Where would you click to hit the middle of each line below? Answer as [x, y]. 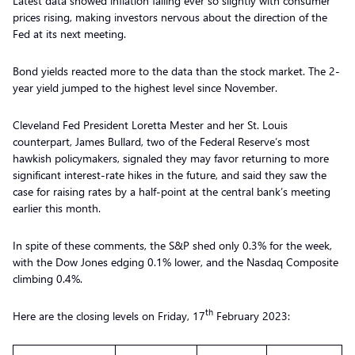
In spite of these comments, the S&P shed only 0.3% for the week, [172, 245]
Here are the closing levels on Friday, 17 [109, 315]
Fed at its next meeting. [71, 33]
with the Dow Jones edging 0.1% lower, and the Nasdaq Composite [176, 261]
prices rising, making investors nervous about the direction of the [170, 17]
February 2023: [252, 315]
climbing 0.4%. [49, 278]
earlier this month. [58, 208]
